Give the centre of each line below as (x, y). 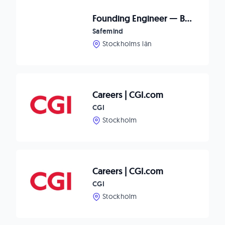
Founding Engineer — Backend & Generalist (188, 19)
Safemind (108, 31)
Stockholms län (127, 44)
